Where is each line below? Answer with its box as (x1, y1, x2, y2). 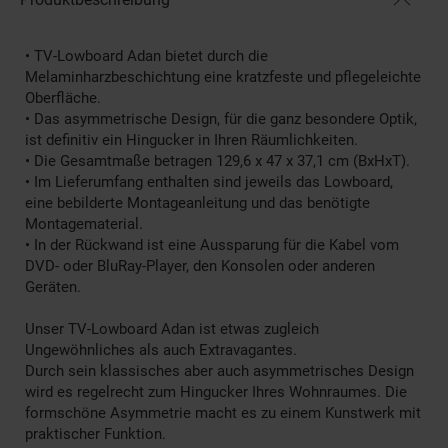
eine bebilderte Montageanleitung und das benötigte (25, 194, 370, 213)
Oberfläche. (25, 89, 101, 108)
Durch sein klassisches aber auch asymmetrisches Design (25, 362, 414, 381)
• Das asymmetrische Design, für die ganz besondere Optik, (25, 110, 417, 129)
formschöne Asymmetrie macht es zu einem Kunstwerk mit (25, 404, 421, 423)
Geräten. (25, 278, 81, 297)
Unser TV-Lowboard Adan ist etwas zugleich (25, 320, 319, 339)
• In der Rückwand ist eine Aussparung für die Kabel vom (25, 236, 399, 255)
